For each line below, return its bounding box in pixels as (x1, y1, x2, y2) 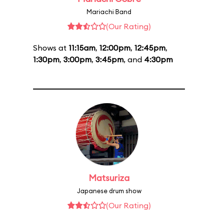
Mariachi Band (87, 8, 131, 16)
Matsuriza (89, 172, 129, 183)
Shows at (33, 43, 69, 53)
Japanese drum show (76, 187, 142, 195)
